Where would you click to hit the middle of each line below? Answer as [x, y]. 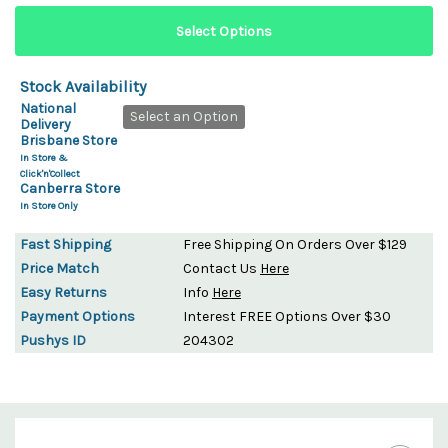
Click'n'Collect [50, 173]
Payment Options [77, 316]
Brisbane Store [68, 140]
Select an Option [184, 116]
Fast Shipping [65, 244]
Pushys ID [53, 340]
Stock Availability [83, 86]
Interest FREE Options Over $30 [287, 316]
